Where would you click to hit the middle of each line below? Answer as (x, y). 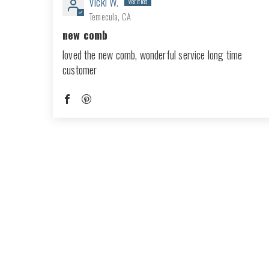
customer (80, 70)
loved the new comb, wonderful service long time (153, 55)
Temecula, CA (110, 17)
